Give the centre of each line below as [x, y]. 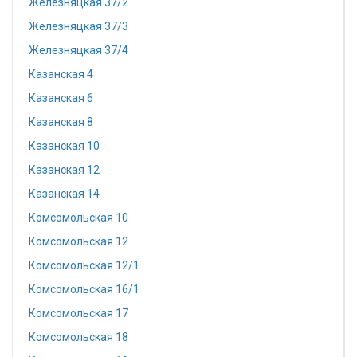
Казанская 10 [64, 146]
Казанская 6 [61, 98]
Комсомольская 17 [78, 313]
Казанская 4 [61, 74]
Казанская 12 [64, 170]
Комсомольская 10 [78, 218]
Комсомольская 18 [78, 337]
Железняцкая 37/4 [78, 50]
